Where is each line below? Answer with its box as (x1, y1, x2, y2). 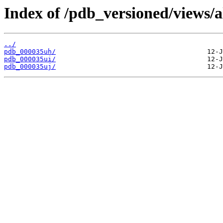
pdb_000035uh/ (4, 48, 56, 56)
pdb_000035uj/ (4, 63, 56, 71)
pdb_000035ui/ (4, 55, 56, 63)
